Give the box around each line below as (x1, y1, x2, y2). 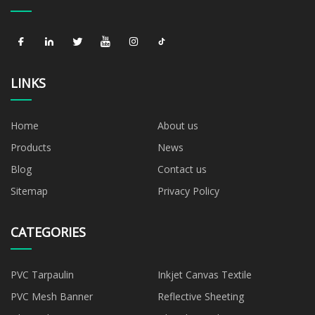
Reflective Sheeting (157, 289, 244, 303)
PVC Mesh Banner (11, 289, 93, 303)
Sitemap (11, 184, 48, 198)
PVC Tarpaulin (11, 267, 74, 281)
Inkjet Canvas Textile (157, 267, 252, 281)
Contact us (157, 162, 207, 176)
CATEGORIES (11, 223, 86, 240)
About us (157, 118, 198, 132)
